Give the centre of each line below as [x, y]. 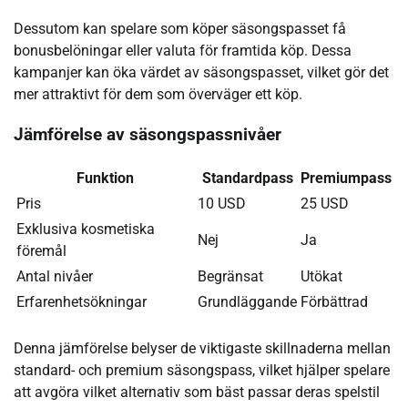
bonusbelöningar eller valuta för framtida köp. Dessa [183, 50]
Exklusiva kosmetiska [86, 229]
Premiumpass [346, 178]
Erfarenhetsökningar [82, 302]
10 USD [222, 204]
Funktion [105, 178]
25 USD [325, 204]
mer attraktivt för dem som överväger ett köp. [158, 94]
